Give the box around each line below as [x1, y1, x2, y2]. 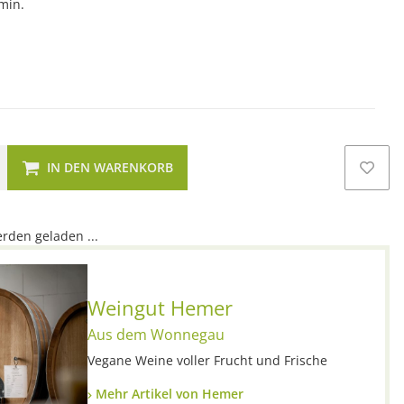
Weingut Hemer [87, 293, 233, 321]
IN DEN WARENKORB [47, 158, 173, 176]
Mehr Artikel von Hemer [92, 384, 243, 402]
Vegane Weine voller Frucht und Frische [87, 351, 327, 369]
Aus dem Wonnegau [87, 324, 225, 344]
